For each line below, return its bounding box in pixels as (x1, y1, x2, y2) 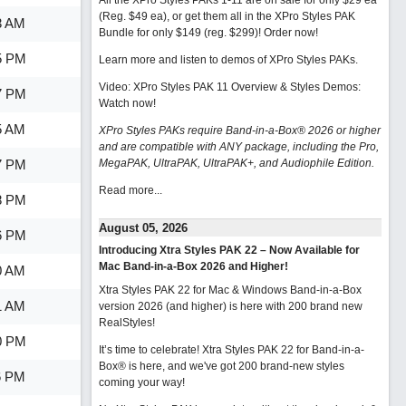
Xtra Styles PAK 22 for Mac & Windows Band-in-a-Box (98, 284, 362, 296)
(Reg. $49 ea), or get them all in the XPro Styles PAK (98, 10, 355, 23)
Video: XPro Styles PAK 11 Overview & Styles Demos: (98, 81, 361, 93)
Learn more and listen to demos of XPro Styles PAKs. (98, 53, 358, 66)
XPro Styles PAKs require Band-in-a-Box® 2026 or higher (98, 124, 381, 137)
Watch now (98, 97, 153, 110)
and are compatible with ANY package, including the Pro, (98, 140, 379, 153)
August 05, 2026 (98, 221, 188, 235)
